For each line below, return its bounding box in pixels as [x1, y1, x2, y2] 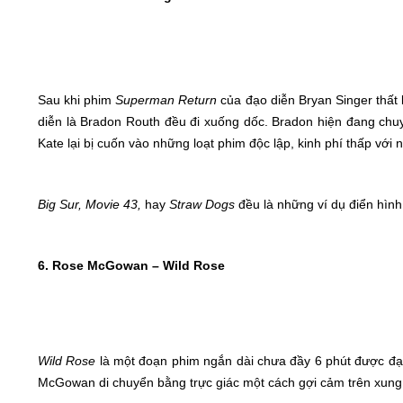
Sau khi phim [38, 93, 116, 107]
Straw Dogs [169, 197, 235, 211]
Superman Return [115, 93, 218, 107]
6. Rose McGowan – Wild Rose [38, 258, 225, 273]
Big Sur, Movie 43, [38, 197, 145, 211]
